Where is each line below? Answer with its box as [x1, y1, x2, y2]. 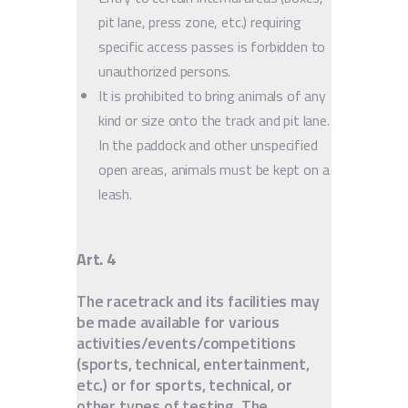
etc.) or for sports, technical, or [76, 372, 292, 398]
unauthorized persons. [98, 59, 231, 82]
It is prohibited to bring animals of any [98, 84, 326, 107]
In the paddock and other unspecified [98, 133, 318, 156]
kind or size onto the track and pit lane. [98, 108, 330, 131]
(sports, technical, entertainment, [76, 352, 310, 377]
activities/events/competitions [76, 331, 296, 356]
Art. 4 [76, 247, 116, 272]
